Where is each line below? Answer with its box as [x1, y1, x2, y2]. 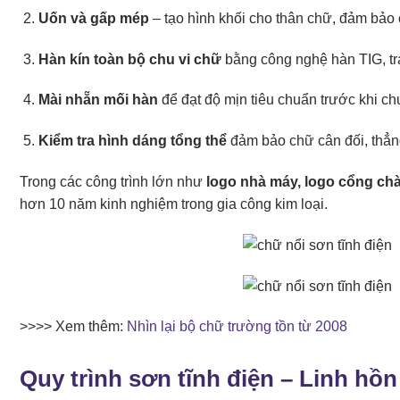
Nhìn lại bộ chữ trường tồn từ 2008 [127, 319, 347, 335]
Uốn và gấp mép [37, 10, 149, 26]
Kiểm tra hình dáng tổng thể [37, 133, 227, 149]
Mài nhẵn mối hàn [37, 92, 158, 108]
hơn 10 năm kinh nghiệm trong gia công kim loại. [20, 196, 328, 212]
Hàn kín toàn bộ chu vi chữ [37, 51, 221, 67]
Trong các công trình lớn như [20, 174, 206, 190]
